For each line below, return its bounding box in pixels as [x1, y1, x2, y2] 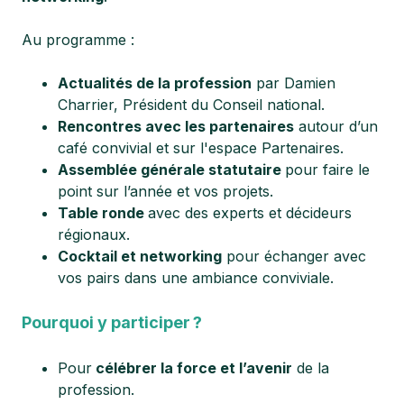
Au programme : [22, 30, 134, 49]
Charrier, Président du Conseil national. [58, 95, 325, 114]
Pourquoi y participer [22, 312, 190, 332]
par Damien [252, 73, 335, 92]
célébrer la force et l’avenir [92, 358, 292, 377]
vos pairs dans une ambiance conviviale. [58, 268, 334, 287]
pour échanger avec [222, 246, 366, 265]
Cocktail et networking [58, 246, 222, 265]
